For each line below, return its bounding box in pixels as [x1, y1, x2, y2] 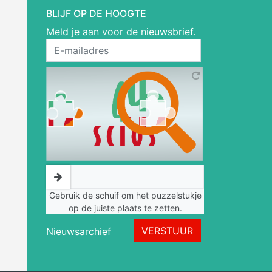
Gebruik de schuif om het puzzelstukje [49, 190, 202, 200]
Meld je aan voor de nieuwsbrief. [46, 25, 195, 38]
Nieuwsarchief [46, 225, 111, 237]
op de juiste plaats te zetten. [68, 203, 182, 213]
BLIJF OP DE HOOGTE [46, 7, 146, 19]
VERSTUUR [141, 225, 193, 237]
